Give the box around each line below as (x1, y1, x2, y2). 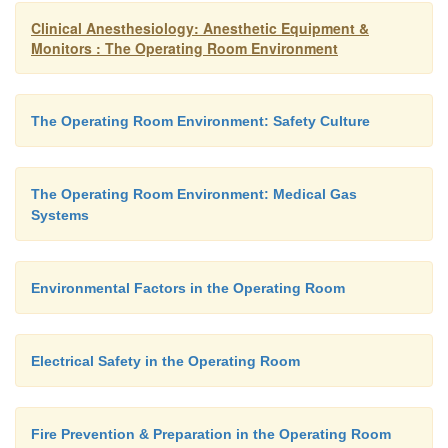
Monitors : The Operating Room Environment (31, 38, 338, 58)
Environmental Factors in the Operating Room (31, 280, 345, 296)
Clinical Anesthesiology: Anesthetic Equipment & (31, 18, 369, 38)
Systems (31, 207, 89, 223)
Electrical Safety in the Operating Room (31, 353, 300, 369)
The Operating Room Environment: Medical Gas (31, 186, 357, 202)
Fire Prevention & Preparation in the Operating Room (31, 426, 391, 442)
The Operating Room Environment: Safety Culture (31, 113, 370, 129)
